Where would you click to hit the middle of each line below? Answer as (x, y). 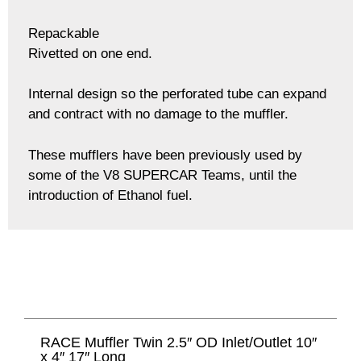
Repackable (64, 33)
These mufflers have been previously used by (165, 155)
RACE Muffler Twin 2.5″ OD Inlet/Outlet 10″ (178, 342)
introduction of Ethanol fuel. (110, 195)
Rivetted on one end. (90, 53)
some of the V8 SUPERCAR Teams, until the (162, 175)
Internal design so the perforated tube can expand (177, 94)
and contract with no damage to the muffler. (158, 114)
